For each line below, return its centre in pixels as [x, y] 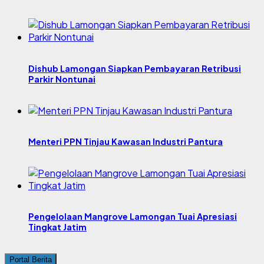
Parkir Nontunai [62, 79]
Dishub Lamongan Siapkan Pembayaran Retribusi [135, 69]
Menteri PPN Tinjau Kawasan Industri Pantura [126, 142]
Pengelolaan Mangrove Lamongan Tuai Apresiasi [133, 217]
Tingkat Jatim [57, 227]
